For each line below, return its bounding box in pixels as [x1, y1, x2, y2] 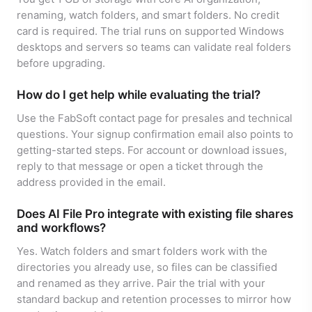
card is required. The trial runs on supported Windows [17, 24, 284, 38]
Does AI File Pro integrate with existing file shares [17, 207, 293, 221]
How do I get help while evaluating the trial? [17, 88, 260, 102]
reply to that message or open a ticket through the [17, 159, 263, 173]
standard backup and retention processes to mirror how [17, 292, 291, 306]
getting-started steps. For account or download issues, [17, 143, 287, 157]
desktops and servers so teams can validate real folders [17, 40, 291, 54]
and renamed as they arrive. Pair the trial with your [17, 276, 265, 290]
